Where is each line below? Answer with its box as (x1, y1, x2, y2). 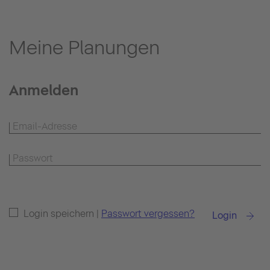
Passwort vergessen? (101, 208, 195, 220)
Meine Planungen (9, 36, 160, 60)
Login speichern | (21, 208, 101, 220)
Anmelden (9, 81, 78, 99)
